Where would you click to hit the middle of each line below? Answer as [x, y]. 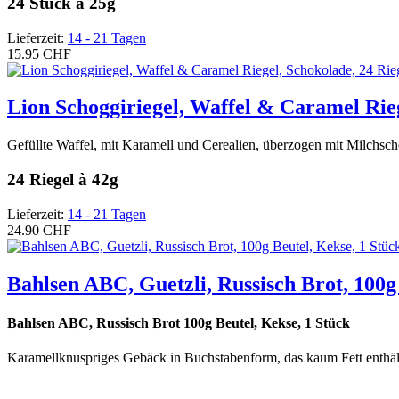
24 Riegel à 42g [63, 180]
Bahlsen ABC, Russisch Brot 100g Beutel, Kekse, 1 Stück [179, 323]
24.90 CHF [39, 230]
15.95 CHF [39, 53]
